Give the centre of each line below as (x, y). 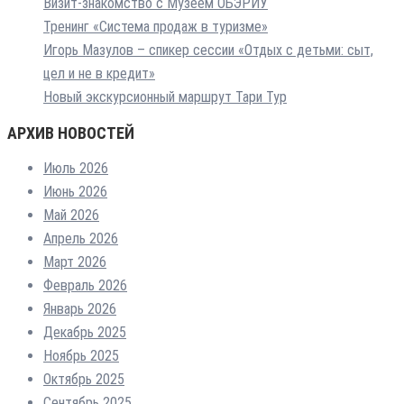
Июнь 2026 (75, 191)
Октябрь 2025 (84, 379)
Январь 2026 (80, 308)
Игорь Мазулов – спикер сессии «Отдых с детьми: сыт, (208, 50)
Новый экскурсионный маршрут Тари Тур (165, 96)
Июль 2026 (76, 168)
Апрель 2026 (81, 238)
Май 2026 (71, 215)
